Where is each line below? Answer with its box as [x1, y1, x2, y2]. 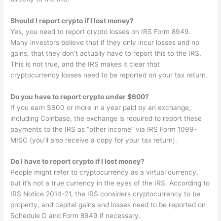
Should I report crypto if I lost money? [10, 16, 134, 25]
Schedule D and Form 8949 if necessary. [10, 212, 141, 220]
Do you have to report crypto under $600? [10, 92, 149, 101]
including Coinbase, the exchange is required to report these [10, 114, 202, 122]
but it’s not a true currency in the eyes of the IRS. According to [10, 179, 210, 187]
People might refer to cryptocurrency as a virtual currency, [10, 168, 199, 177]
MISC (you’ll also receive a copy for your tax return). [10, 136, 178, 144]
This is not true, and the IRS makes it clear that [10, 60, 160, 68]
